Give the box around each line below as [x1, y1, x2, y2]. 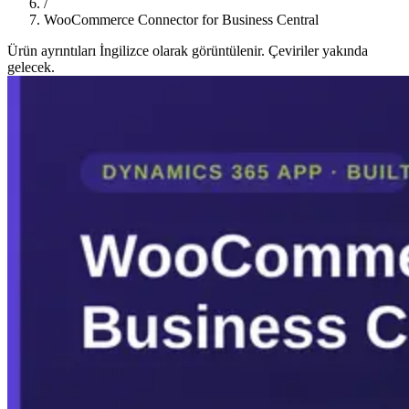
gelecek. [7, 58, 55, 75]
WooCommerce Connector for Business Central [44, 11, 319, 27]
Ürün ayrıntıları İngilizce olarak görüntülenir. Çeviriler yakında [7, 42, 368, 58]
